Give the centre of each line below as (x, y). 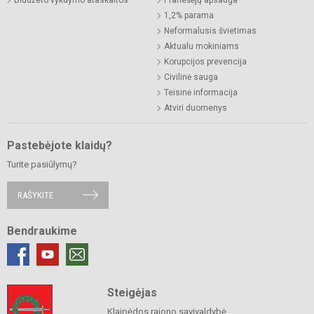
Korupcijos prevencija (205, 61)
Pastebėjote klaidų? (60, 145)
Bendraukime (42, 231)
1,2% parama (189, 15)
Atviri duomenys (196, 108)
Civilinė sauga (191, 77)
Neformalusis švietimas (210, 30)
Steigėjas (132, 292)
